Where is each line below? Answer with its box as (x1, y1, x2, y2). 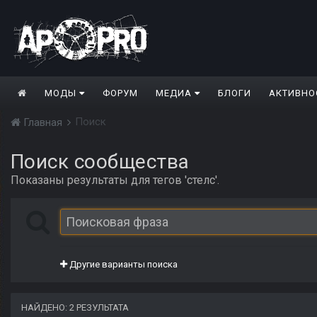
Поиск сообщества (11, 150, 190, 174)
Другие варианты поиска (67, 259, 178, 270)
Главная (21, 116, 65, 129)
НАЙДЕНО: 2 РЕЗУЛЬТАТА (21, 302, 129, 313)
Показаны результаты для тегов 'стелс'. (11, 173, 219, 188)
